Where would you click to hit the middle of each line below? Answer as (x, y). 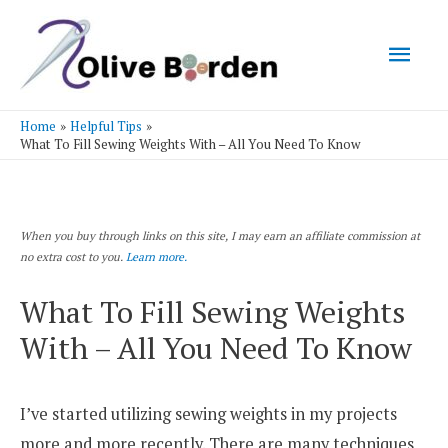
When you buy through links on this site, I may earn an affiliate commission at (220, 236)
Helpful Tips (105, 125)
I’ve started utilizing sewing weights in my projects (208, 413)
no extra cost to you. (73, 257)
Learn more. (156, 257)
